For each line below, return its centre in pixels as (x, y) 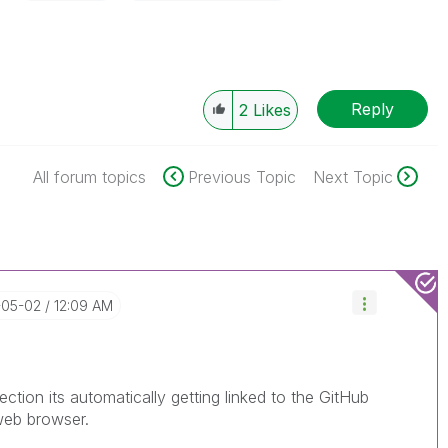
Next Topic (352, 177)
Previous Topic (241, 177)
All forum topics (89, 177)
